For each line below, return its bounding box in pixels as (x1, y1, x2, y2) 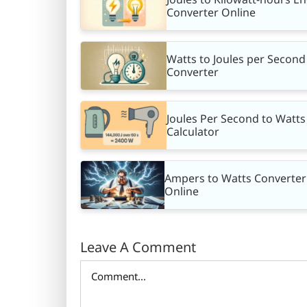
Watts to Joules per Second (167, 51, 306, 67)
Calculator (167, 124, 219, 140)
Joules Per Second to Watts (167, 111, 306, 127)
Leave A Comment (80, 238, 196, 257)
